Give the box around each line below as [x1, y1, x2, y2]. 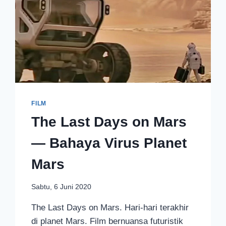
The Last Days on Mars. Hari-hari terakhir [31, 203, 189, 213]
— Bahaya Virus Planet [31, 135, 187, 151]
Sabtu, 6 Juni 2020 [31, 183, 92, 191]
